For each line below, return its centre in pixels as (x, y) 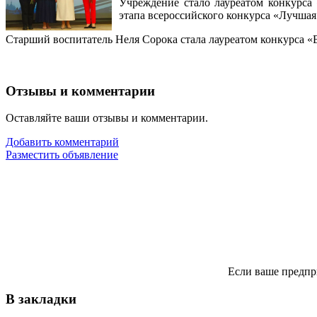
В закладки (41, 299)
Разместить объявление (62, 155)
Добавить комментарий (62, 142)
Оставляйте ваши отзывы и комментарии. (107, 118)
